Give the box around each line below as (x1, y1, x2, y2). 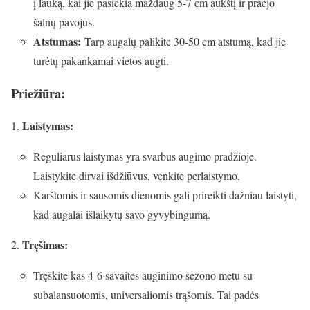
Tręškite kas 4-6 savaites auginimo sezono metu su (33, 267, 253, 282)
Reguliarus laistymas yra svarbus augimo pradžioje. (33, 148, 257, 163)
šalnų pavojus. (33, 15, 95, 30)
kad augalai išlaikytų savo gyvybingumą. (33, 206, 210, 221)
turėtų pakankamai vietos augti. (33, 53, 169, 69)
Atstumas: (33, 33, 81, 50)
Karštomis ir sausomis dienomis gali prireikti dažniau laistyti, (33, 187, 297, 202)
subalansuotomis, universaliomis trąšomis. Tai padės (33, 286, 259, 302)
